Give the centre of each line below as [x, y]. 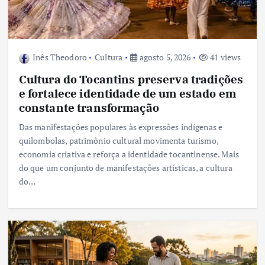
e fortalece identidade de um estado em [127, 93]
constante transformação [89, 108]
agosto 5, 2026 [164, 57]
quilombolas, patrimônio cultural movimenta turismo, [118, 141]
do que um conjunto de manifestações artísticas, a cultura [125, 168]
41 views [224, 57]
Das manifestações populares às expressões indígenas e [121, 127]
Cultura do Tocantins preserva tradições [131, 79]
